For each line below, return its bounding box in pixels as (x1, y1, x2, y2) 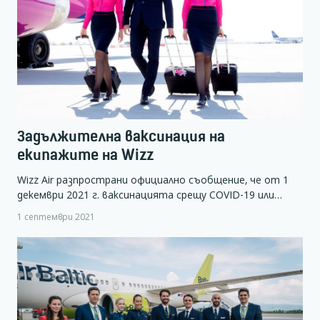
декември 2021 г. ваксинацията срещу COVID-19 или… (17, 187, 282, 201)
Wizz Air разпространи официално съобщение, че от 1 (17, 172, 289, 186)
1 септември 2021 (17, 211, 95, 223)
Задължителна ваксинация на (17, 126, 225, 145)
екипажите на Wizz (17, 145, 154, 164)
